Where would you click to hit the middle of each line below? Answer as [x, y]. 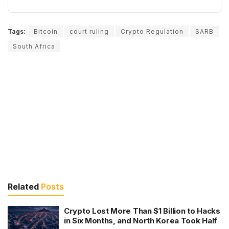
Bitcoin [46, 31]
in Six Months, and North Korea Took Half [141, 220]
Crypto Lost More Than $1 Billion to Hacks [142, 211]
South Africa [34, 46]
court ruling [89, 31]
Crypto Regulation [152, 31]
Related [23, 186]
